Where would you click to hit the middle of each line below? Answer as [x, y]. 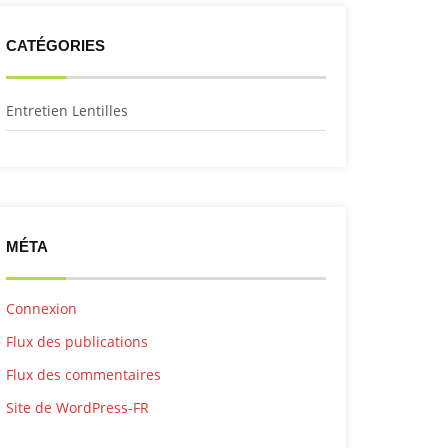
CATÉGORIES [55, 45]
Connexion [41, 308]
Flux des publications [77, 341]
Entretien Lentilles [67, 110]
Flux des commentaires [83, 374]
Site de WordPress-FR [77, 407]
